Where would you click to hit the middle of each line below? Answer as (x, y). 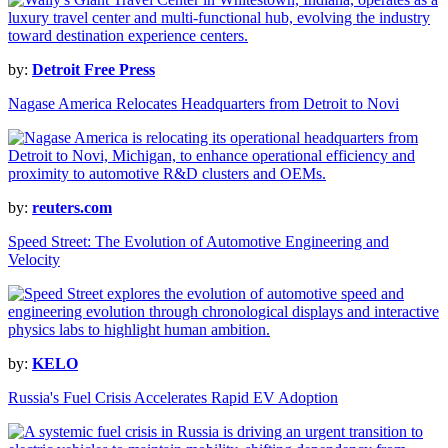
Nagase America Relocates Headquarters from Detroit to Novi (203, 104)
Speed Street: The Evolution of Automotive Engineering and (198, 242)
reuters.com (72, 208)
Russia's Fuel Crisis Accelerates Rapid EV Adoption (173, 398)
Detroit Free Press (93, 70)
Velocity (34, 260)
